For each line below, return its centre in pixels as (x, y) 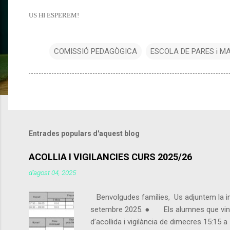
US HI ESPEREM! (54, 15)
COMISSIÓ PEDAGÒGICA (95, 51)
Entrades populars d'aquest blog (84, 134)
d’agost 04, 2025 (52, 173)
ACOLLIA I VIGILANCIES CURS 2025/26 (110, 157)
